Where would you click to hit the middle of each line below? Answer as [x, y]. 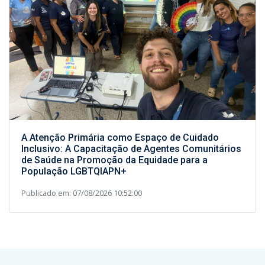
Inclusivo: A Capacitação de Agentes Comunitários [131, 148]
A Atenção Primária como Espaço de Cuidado [120, 137]
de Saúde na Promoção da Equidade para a [114, 160]
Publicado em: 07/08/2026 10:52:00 [82, 193]
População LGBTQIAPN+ [74, 171]
